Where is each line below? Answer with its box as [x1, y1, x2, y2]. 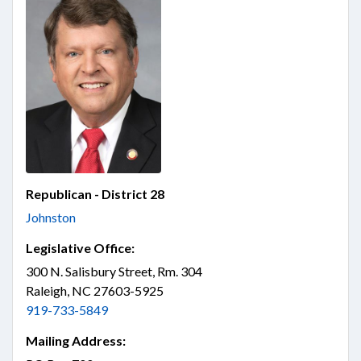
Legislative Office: [26, 240, 135, 255]
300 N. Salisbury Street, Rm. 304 [26, 263, 202, 279]
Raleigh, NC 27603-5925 [26, 283, 164, 298]
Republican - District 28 [26, 186, 164, 201]
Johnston [26, 210, 76, 225]
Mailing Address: [26, 333, 126, 348]
